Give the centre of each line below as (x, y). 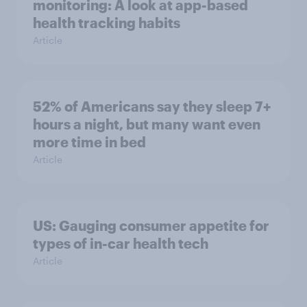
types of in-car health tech (121, 244)
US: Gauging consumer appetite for (151, 226)
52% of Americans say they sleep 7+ (152, 107)
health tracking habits (107, 23)
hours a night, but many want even (147, 124)
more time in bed (89, 142)
